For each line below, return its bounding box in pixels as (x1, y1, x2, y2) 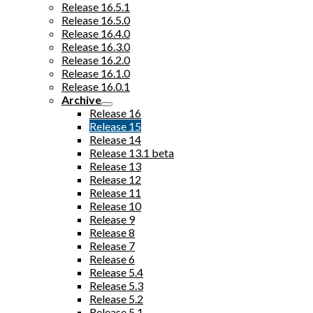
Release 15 (89, 119, 141, 133)
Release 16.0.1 (61, 80, 130, 93)
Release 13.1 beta (89, 146, 174, 159)
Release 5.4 (89, 265, 143, 279)
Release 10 (89, 199, 141, 212)
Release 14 (89, 133, 141, 146)
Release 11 (89, 186, 141, 199)
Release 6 (89, 252, 135, 265)
